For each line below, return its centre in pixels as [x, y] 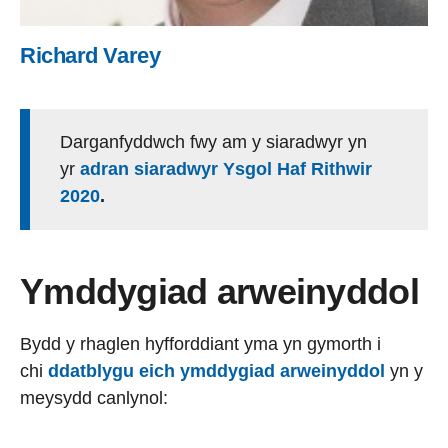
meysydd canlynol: [94, 398]
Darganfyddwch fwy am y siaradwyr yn [213, 142]
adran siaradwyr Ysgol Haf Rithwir [226, 169]
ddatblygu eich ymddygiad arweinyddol [216, 371]
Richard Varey [90, 55]
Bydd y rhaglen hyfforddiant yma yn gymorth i [200, 344]
